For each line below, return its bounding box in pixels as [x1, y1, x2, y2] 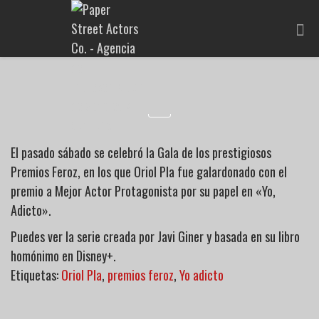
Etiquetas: [11, 266, 61, 284]
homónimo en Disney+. [11, 246, 116, 265]
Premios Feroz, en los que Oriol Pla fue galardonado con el [11, 162, 287, 181]
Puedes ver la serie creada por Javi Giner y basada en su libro [11, 227, 300, 246]
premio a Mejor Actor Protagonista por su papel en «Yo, [11, 182, 276, 200]
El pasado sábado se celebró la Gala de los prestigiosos [11, 143, 271, 162]
